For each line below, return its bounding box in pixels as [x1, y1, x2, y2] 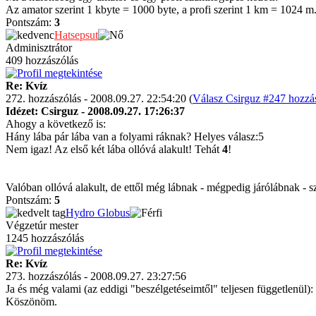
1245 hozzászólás [6, 232, 84, 244]
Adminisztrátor [6, 42, 72, 54]
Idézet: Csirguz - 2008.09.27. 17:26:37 [6, 105, 185, 117]
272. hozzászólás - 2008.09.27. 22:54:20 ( [6, 92, 193, 104]
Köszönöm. [6, 296, 57, 308]
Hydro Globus [66, 207, 130, 219]
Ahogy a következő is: [6, 118, 106, 130]
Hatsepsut [54, 29, 98, 41]
